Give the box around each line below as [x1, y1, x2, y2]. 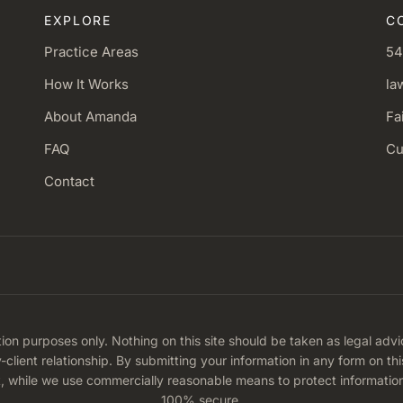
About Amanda [44, 108, 137, 126]
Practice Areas [44, 43, 139, 61]
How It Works [44, 76, 129, 94]
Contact [44, 173, 94, 191]
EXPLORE [44, 13, 112, 29]
